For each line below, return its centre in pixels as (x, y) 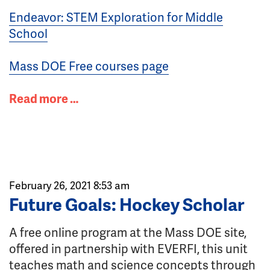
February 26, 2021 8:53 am (69, 185)
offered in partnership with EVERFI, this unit (128, 248)
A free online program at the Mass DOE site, (128, 232)
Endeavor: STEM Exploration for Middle (116, 17)
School (28, 33)
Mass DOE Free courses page (89, 66)
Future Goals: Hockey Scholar (127, 204)
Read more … (44, 98)
